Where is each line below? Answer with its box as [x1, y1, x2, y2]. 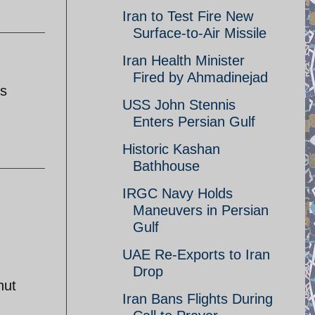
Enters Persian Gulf [133, 114, 255, 129]
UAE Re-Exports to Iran [122, 247, 270, 262]
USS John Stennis [122, 97, 236, 112]
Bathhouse [133, 158, 200, 174]
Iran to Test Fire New [122, 8, 253, 24]
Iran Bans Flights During [122, 291, 273, 307]
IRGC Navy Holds [122, 186, 233, 201]
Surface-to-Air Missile [133, 25, 266, 41]
